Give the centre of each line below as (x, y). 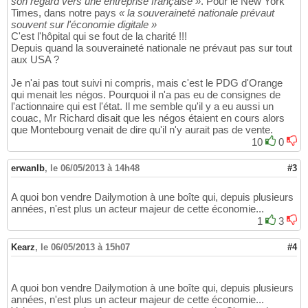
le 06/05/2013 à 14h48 (95, 168)
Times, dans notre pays (65, 13)
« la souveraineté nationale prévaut (197, 13)
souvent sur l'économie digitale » (84, 25)
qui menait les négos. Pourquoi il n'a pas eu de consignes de (146, 95)
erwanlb (28, 168)
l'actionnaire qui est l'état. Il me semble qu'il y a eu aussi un (142, 107)
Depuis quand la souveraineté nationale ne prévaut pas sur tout (152, 48)
